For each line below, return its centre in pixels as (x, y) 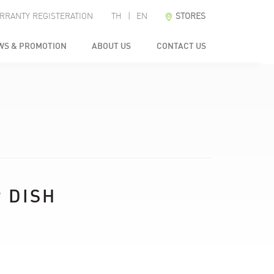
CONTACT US (181, 46)
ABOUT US (111, 46)
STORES (191, 16)
